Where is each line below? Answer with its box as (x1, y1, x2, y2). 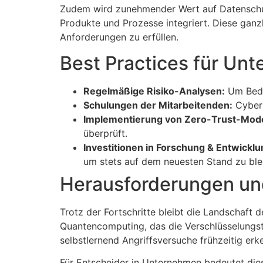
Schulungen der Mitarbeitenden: (83, 99, 232, 111)
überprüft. (83, 127, 127, 139)
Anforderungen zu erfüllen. (60, 31, 178, 43)
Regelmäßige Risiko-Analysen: (83, 85, 225, 97)
